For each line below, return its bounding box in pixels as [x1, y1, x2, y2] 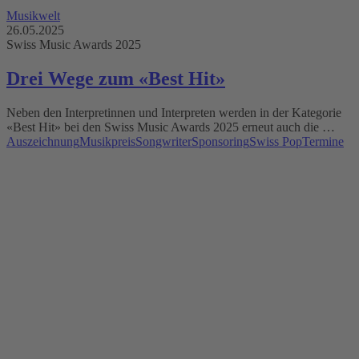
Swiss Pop [249, 135, 302, 149]
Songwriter [135, 135, 192, 149]
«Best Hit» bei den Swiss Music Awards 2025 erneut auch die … [6, 120, 335, 135]
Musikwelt [6, 9, 60, 23]
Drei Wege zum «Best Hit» [6, 68, 225, 90]
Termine [302, 135, 344, 149]
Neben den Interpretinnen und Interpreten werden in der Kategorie [6, 106, 341, 120]
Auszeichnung [6, 135, 79, 149]
